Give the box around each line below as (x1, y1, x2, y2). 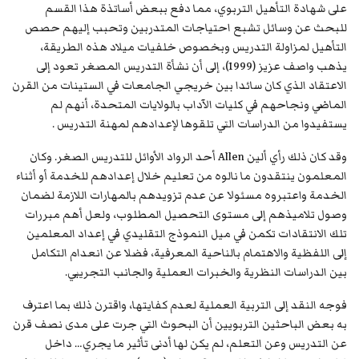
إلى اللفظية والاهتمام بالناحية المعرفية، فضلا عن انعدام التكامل (31, 244, 347, 263)
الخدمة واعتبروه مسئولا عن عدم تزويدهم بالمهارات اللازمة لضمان (21, 187, 347, 205)
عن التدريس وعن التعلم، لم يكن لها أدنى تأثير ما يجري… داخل (45, 335, 347, 353)
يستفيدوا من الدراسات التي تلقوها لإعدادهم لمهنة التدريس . (52, 115, 347, 134)
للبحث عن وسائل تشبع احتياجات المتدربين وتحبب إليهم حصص (25, 19, 347, 38)
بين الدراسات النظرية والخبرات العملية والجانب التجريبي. (65, 264, 347, 282)
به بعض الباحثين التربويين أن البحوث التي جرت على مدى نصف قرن (13, 316, 347, 334)
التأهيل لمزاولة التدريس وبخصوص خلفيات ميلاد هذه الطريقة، (40, 38, 347, 57)
